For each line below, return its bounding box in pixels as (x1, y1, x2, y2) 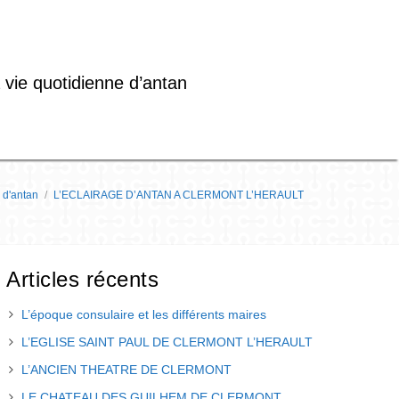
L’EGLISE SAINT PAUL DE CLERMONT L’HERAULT (21, 335, 313, 349)
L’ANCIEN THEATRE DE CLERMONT (21, 362, 232, 377)
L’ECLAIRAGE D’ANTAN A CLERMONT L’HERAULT (53, 189, 304, 201)
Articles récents (6, 267, 159, 291)
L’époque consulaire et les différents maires (21, 307, 266, 322)
